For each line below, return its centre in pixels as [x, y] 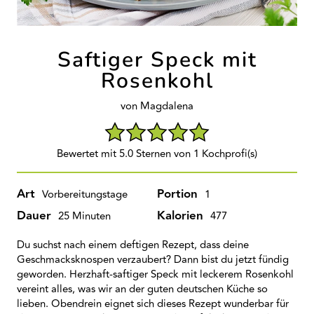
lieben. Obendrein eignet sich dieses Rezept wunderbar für [153, 304]
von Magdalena [157, 106]
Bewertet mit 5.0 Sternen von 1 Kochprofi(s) [157, 154]
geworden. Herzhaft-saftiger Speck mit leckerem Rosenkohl [155, 274]
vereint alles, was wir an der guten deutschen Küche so [142, 289]
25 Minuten [84, 216]
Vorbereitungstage [85, 194]
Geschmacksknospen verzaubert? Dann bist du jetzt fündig [153, 260]
